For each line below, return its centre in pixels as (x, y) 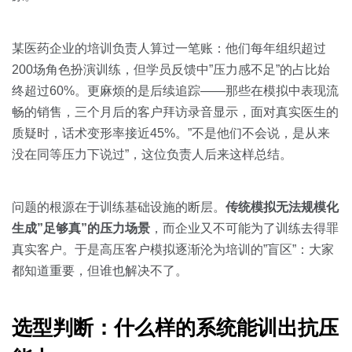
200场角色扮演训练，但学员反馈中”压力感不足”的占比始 (171, 70)
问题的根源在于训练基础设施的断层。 (119, 207)
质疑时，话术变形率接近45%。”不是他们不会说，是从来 (171, 133)
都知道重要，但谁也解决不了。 (100, 271)
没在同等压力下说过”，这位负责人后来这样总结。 (152, 154)
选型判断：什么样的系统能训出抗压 (175, 328)
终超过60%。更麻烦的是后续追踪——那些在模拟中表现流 (175, 91)
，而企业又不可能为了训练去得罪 (244, 228)
